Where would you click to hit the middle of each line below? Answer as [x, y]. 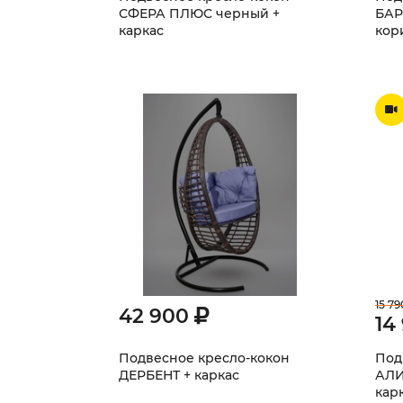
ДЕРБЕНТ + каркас [179, 375]
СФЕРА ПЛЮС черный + [199, 13]
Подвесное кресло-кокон [204, 358]
